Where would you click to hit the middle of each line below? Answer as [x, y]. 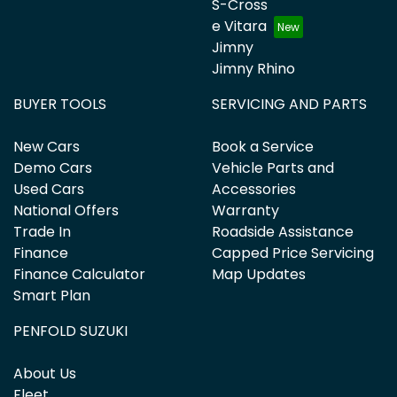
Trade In [42, 232]
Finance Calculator [79, 275]
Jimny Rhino [253, 69]
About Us [45, 374]
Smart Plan [52, 296]
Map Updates [259, 275]
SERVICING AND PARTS [289, 105]
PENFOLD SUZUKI [70, 331]
